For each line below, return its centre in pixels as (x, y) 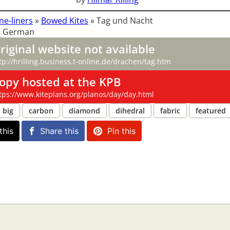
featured (211, 111)
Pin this (121, 131)
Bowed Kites (65, 21)
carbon (41, 111)
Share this (59, 131)
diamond (84, 111)
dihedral (130, 111)
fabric (170, 111)
